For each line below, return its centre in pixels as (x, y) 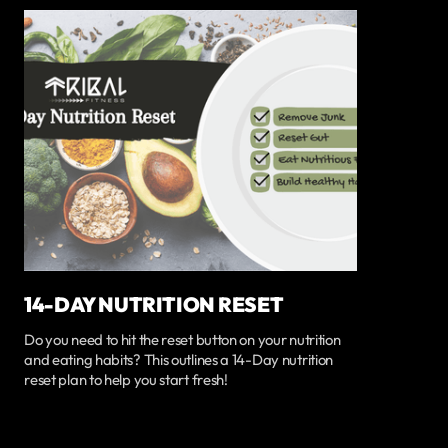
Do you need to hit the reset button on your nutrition (182, 340)
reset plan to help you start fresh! (126, 380)
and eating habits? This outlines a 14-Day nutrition (179, 360)
